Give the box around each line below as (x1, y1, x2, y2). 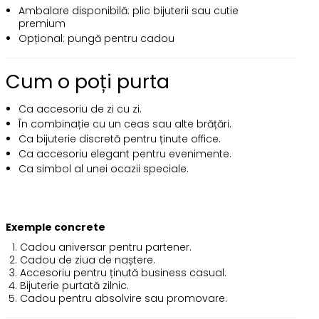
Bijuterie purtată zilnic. (19, 278, 129, 293)
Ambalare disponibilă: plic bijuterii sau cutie (18, 4, 239, 18)
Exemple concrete (5, 220, 105, 234)
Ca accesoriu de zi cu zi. (18, 102, 142, 116)
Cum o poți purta (5, 68, 169, 95)
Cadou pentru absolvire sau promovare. (19, 291, 227, 305)
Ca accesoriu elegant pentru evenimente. (18, 147, 231, 161)
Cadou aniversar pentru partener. (19, 240, 192, 254)
